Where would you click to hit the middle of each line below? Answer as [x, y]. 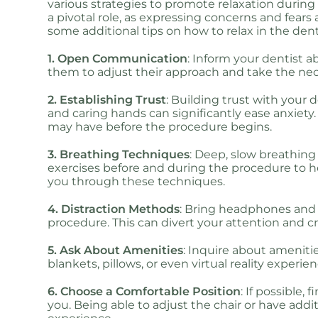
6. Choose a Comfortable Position [144, 291]
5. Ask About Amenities [116, 250]
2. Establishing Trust [107, 100]
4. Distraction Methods [114, 209]
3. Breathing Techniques [119, 154]
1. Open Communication [118, 59]
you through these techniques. [137, 181]
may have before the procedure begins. [160, 127]
